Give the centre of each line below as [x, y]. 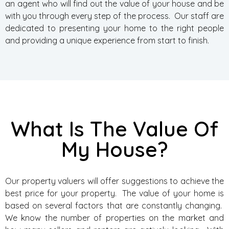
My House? [114, 149]
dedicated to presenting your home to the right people [114, 28]
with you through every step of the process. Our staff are [114, 16]
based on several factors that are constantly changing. [114, 205]
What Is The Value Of [114, 129]
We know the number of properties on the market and [114, 218]
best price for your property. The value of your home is [114, 193]
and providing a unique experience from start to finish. [107, 40]
